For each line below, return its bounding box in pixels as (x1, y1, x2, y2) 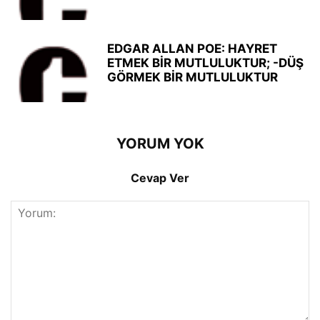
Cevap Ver (131, 171, 189, 185)
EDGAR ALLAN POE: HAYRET (107, 41, 277, 56)
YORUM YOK (116, 135, 204, 152)
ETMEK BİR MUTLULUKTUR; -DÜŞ (107, 56, 304, 70)
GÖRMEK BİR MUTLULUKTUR (107, 70, 278, 84)
